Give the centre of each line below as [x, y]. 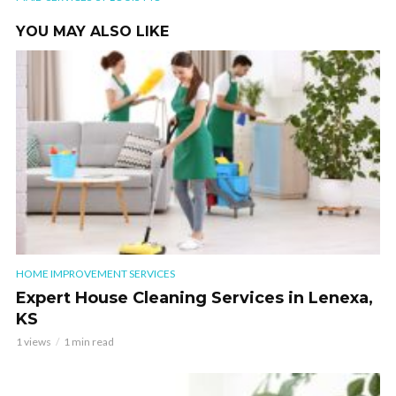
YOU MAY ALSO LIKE [92, 31]
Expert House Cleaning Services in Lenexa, [194, 298]
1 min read [89, 342]
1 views [34, 342]
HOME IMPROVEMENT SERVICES [95, 274]
